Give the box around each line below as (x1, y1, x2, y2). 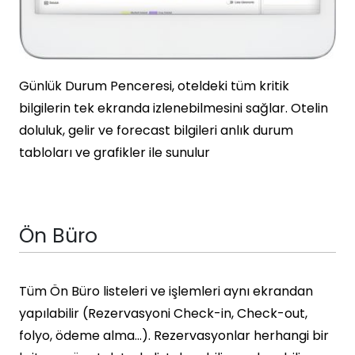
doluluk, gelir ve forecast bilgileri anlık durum (19, 121, 293, 140)
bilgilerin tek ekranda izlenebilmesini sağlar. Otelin (19, 99, 328, 118)
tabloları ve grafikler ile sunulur (19, 143, 210, 162)
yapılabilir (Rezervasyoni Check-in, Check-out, (19, 304, 307, 323)
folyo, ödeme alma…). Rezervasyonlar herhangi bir (19, 326, 329, 345)
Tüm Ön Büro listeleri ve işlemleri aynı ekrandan (19, 282, 313, 301)
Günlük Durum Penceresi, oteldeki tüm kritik (19, 77, 289, 96)
